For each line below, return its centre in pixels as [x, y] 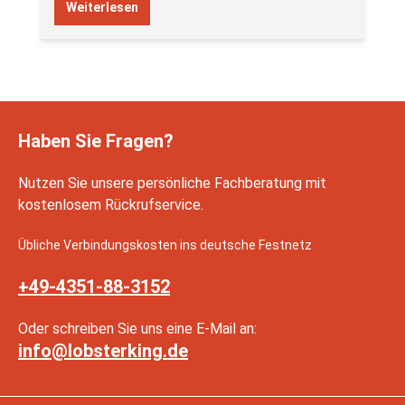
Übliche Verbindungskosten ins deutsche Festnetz [165, 245]
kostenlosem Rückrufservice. [111, 204]
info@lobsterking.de [103, 350]
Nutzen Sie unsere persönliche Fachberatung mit [172, 183]
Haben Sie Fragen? [96, 141]
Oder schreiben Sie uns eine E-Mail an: [137, 328]
